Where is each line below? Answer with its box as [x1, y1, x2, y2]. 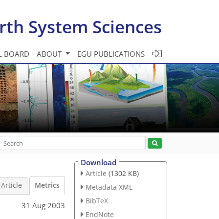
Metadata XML [85, 182, 132, 192]
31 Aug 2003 [22, 200, 65, 210]
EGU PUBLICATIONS [77, 48, 145, 59]
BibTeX [85, 196, 108, 205]
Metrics [35, 181, 60, 190]
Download [81, 157, 116, 167]
